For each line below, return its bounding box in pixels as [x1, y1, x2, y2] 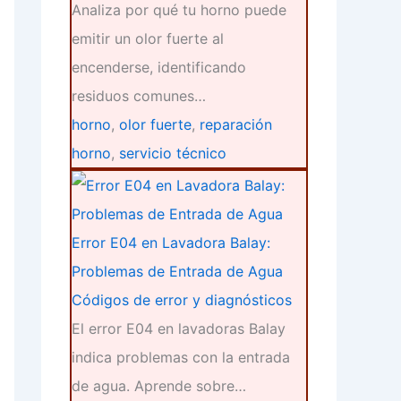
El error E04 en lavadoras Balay [72, 320, 286, 338]
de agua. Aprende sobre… [72, 377, 246, 396]
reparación [200, 115, 272, 134]
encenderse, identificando [72, 58, 246, 77]
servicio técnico [119, 144, 226, 163]
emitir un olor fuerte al [72, 30, 224, 48]
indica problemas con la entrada [72, 348, 290, 367]
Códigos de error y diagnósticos [72, 291, 292, 310]
